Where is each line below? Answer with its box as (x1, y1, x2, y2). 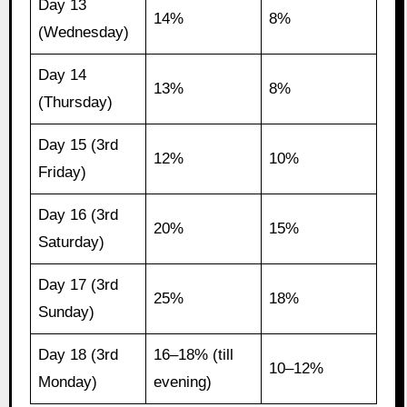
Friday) (38, 164, 87, 182)
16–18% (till (154, 346, 234, 364)
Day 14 (38, 66, 87, 84)
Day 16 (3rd (38, 206, 119, 224)
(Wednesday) (38, 24, 130, 42)
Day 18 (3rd (38, 346, 119, 364)
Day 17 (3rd (38, 276, 119, 294)
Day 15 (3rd (38, 136, 119, 154)
